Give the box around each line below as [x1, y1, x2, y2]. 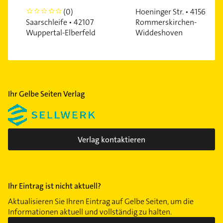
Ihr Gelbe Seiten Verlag [8, 89, 85, 100]
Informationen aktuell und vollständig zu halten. [8, 207, 172, 218]
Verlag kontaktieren [78, 134, 145, 145]
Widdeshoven [135, 27, 183, 38]
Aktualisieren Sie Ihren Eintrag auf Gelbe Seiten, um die [8, 196, 194, 207]
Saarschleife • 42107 [26, 17, 94, 28]
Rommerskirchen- [135, 17, 197, 28]
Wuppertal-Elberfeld [26, 27, 96, 38]
